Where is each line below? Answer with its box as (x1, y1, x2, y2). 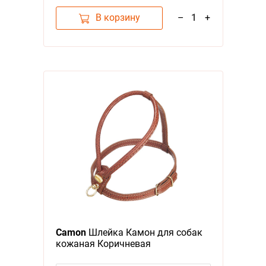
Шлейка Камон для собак (85, 226, 202, 238)
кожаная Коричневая (55, 237, 151, 249)
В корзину (95, 12, 140, 24)
